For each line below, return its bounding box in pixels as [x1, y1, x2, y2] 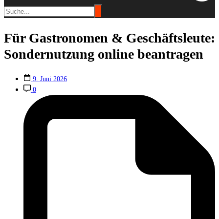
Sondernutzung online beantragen [4, 46, 203, 62]
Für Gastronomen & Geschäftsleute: [4, 30, 215, 45]
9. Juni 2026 [32, 75, 67, 83]
